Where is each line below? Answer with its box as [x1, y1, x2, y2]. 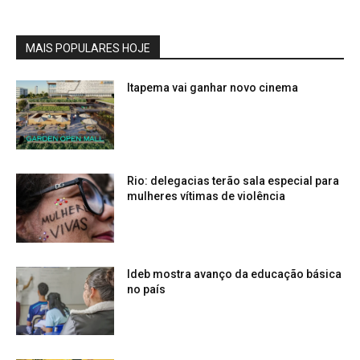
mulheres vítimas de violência [127, 190, 286, 203]
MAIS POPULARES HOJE [26, 42, 150, 55]
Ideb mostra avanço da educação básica [127, 267, 342, 280]
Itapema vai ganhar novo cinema [127, 81, 299, 95]
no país [127, 282, 166, 296]
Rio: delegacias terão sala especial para [127, 174, 340, 188]
